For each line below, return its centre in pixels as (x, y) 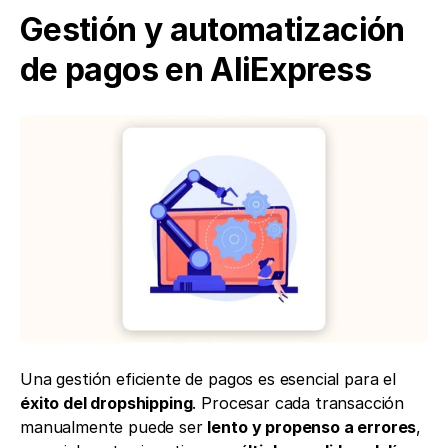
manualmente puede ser (114, 426)
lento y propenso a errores (312, 426)
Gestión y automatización (212, 29)
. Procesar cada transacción (298, 402)
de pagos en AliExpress (195, 69)
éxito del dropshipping (106, 402)
